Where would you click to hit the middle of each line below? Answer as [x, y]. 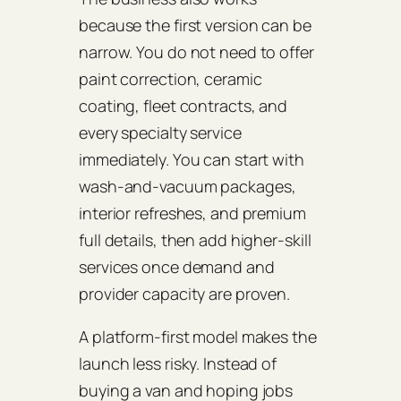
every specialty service [160, 132]
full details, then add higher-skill [195, 239]
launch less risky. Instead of [178, 363]
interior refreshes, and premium [192, 213]
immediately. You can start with [192, 159]
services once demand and [177, 266]
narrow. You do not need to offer [196, 51]
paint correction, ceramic [171, 78]
